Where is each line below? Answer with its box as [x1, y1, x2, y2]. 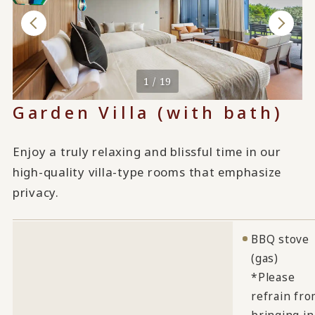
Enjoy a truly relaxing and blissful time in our [12, 143, 281, 160]
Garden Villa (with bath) [12, 100, 283, 124]
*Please [251, 269, 295, 285]
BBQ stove [251, 231, 309, 247]
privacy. [12, 184, 59, 200]
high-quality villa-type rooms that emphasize [12, 163, 282, 180]
